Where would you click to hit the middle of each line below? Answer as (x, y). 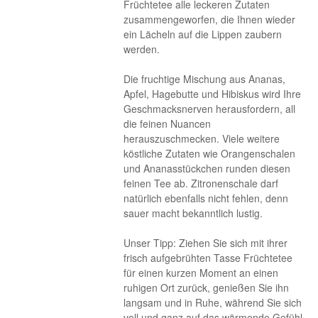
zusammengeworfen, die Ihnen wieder (210, 19)
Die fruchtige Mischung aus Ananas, (205, 79)
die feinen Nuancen (168, 124)
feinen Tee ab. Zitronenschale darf (201, 183)
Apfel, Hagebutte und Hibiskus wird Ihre (213, 94)
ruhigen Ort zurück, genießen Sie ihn (207, 287)
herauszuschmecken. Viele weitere (202, 138)
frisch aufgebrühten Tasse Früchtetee (208, 258)
